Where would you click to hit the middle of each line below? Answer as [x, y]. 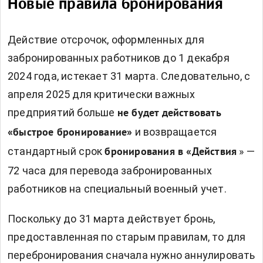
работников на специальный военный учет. [117, 189]
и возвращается [176, 132]
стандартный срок [55, 151]
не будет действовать [169, 114]
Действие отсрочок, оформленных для [106, 40]
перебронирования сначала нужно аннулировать [131, 255]
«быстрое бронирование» [70, 133]
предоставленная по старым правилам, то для [127, 237]
